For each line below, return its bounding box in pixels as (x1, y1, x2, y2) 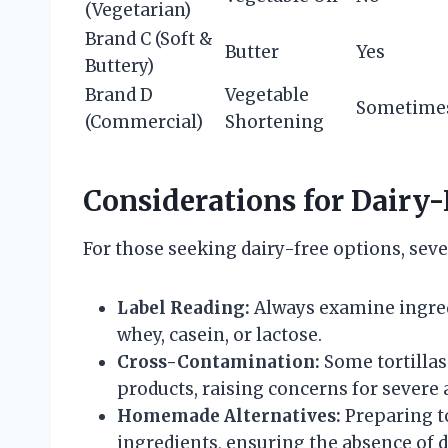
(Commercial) (85, 110, 203, 133)
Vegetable (225, 83, 309, 106)
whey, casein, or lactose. (117, 323, 322, 346)
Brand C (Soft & (85, 27, 213, 50)
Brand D (85, 83, 153, 106)
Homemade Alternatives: (117, 404, 341, 427)
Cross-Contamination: (117, 350, 320, 373)
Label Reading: (117, 296, 250, 319)
